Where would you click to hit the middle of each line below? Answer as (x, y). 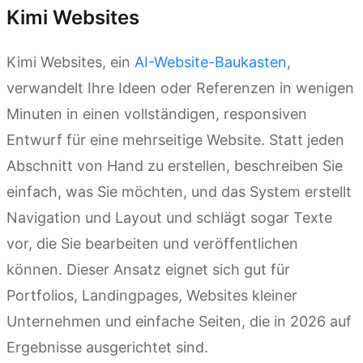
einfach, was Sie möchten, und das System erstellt (179, 191)
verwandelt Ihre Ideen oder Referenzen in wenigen (180, 88)
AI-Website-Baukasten (211, 62)
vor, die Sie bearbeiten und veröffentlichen (152, 243)
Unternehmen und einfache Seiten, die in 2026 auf (179, 321)
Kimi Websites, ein (70, 62)
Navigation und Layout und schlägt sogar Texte (169, 217)
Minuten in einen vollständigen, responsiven (157, 113)
